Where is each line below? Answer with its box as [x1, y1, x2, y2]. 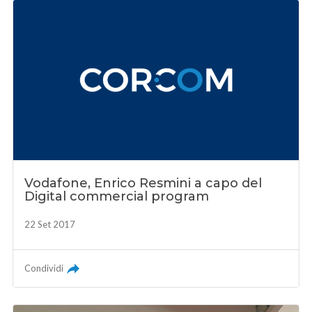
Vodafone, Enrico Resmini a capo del [24, 175, 263, 192]
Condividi [24, 263, 64, 274]
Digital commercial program [24, 189, 210, 205]
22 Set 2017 [24, 219, 76, 231]
